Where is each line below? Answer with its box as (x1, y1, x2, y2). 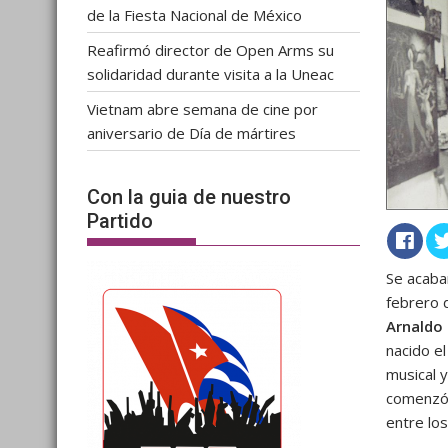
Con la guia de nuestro (87, 185, 291, 210)
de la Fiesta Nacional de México (87, 4, 302, 25)
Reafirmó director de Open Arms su (87, 39, 334, 60)
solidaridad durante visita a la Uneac (87, 63, 334, 84)
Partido (87, 209, 153, 234)
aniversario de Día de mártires (87, 122, 296, 143)
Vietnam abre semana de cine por (87, 98, 318, 119)
